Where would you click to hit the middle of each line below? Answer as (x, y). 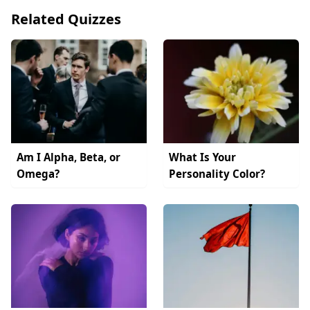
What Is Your (202, 157)
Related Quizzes (66, 19)
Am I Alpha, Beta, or (69, 157)
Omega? (38, 173)
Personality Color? (217, 173)
